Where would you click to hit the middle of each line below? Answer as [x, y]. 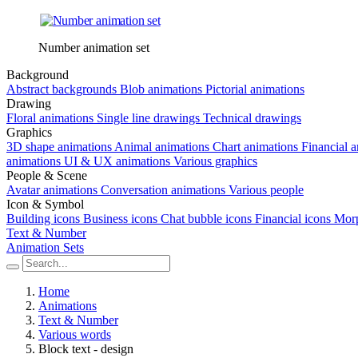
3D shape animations [59, 147]
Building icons [43, 219]
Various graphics [215, 161]
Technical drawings [252, 118]
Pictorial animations [255, 89]
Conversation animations [163, 190]
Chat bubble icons [206, 219]
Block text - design [86, 349]
